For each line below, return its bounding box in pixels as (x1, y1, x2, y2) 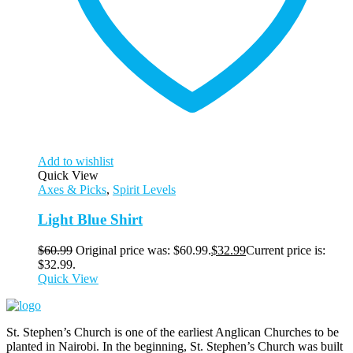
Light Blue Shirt (38, 211, 143, 229)
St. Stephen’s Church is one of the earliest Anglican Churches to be (6, 325, 339, 340)
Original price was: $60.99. (76, 243, 211, 258)
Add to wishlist (38, 154, 113, 168)
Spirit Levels (113, 182, 176, 196)
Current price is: (246, 243, 325, 258)
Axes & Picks (38, 182, 106, 196)
